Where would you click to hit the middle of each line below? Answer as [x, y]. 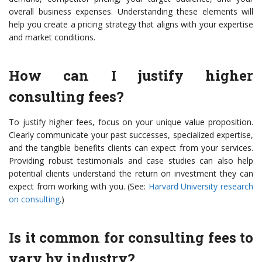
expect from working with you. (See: [79, 187]
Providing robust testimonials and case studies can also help [131, 161]
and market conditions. [52, 37]
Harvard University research [201, 187]
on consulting [34, 199]
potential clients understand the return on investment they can [131, 174]
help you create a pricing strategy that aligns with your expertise [131, 25]
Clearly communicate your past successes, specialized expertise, [131, 135]
